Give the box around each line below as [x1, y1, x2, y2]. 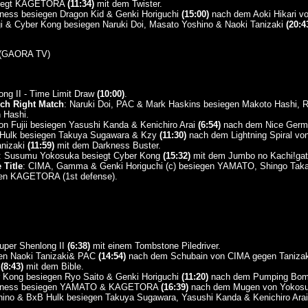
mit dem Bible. [23, 261, 84, 272]
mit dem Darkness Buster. [54, 140, 161, 151]
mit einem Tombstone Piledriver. [89, 241, 221, 251]
